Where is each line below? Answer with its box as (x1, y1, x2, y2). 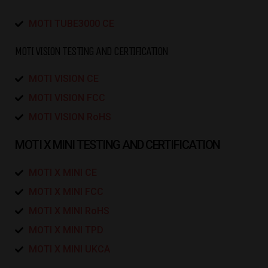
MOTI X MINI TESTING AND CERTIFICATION (15, 138, 220, 153)
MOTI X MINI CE (28, 167, 97, 179)
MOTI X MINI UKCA (28, 243, 110, 255)
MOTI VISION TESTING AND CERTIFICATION (15, 44, 168, 59)
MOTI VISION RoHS (28, 111, 111, 123)
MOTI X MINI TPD (28, 224, 103, 236)
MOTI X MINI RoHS (28, 205, 109, 217)
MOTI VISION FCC (28, 92, 105, 104)
